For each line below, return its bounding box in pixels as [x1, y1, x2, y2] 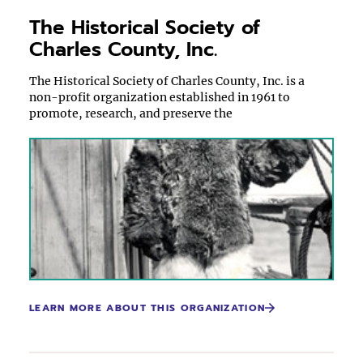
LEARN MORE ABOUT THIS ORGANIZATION [29, 301, 266, 315]
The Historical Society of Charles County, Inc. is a [29, 74, 305, 88]
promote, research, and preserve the [29, 106, 233, 121]
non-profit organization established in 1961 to [29, 90, 290, 105]
